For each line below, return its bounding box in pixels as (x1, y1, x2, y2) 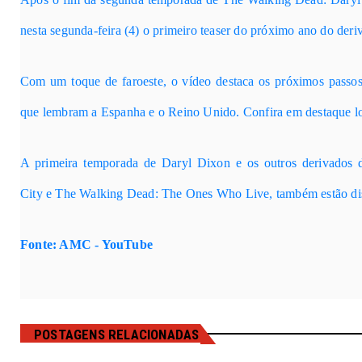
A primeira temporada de (20, 155, 162, 170)
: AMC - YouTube (53, 237, 153, 251)
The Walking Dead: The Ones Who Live (55, 186, 270, 200)
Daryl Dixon (162, 155, 230, 170)
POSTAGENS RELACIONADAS (34, 326, 200, 343)
